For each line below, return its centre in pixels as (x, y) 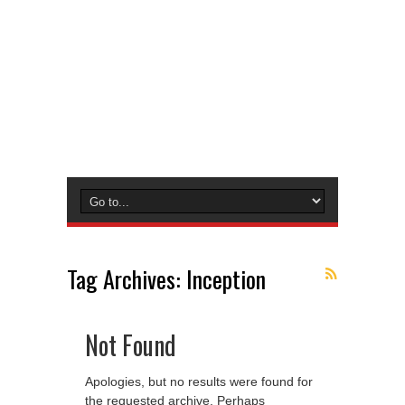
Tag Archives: (127, 279)
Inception (226, 279)
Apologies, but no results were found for (199, 381)
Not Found (131, 345)
